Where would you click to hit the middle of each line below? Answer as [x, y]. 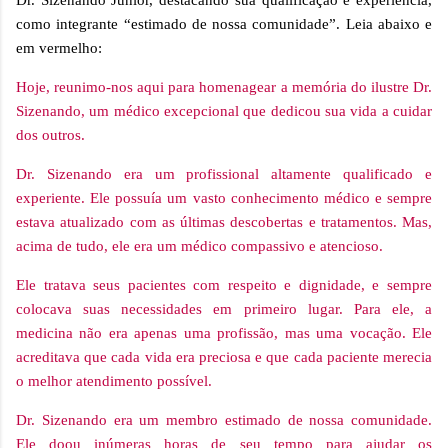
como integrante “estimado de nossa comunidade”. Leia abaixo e [224, 24]
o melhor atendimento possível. [114, 381]
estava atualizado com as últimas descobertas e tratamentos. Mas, [224, 222]
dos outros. [50, 135]
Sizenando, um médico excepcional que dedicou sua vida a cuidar [224, 111]
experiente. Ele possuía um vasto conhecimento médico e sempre [224, 198]
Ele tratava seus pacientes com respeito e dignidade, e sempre [224, 285]
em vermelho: [59, 48]
